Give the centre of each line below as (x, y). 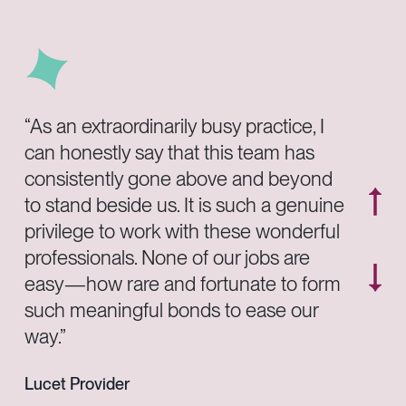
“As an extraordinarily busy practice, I (175, 126)
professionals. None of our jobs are (168, 257)
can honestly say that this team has (170, 152)
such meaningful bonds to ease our (172, 309)
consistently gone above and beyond (179, 178)
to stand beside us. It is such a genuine (185, 204)
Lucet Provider (77, 383)
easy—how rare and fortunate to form (183, 283)
